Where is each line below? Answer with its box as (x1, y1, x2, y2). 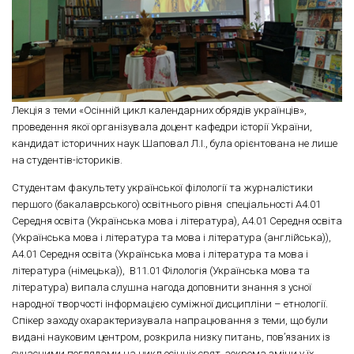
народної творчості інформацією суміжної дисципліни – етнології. (12, 297, 328, 310)
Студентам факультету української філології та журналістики (12, 181, 313, 194)
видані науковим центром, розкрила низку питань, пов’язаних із (12, 330, 330, 343)
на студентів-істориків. (12, 154, 125, 167)
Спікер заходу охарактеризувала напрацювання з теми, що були (12, 314, 328, 326)
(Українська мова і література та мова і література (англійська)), (12, 231, 331, 243)
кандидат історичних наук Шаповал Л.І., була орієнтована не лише (12, 137, 337, 150)
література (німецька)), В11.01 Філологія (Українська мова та (12, 264, 310, 277)
